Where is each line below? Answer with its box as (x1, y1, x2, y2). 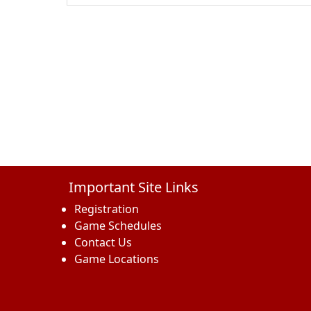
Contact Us (74, 235, 132, 251)
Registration (74, 201, 139, 217)
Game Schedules (74, 218, 162, 234)
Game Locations (74, 251, 159, 267)
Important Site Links (69, 178, 199, 197)
